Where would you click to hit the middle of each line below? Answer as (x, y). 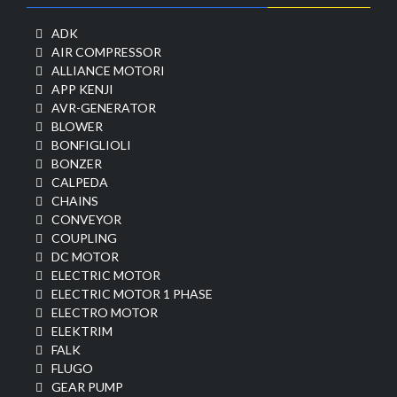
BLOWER (77, 126)
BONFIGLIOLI (91, 145)
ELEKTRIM (82, 331)
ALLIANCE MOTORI (108, 70)
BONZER (77, 163)
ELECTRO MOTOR (105, 312)
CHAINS (75, 201)
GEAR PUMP (87, 387)
